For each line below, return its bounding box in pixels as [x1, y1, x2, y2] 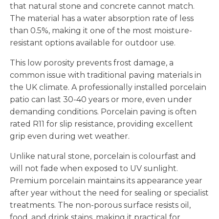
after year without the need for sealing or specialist [10, 188, 209, 197]
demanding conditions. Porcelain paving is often [10, 107, 197, 116]
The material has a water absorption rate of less [10, 13, 194, 23]
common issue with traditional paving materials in [10, 70, 201, 80]
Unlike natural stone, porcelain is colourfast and [10, 151, 196, 161]
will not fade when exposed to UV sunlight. [10, 163, 178, 173]
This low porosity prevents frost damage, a [10, 58, 174, 67]
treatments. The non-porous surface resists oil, [10, 200, 191, 210]
